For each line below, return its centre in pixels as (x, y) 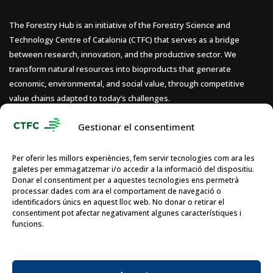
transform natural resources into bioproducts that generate (120, 69)
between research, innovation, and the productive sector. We (123, 55)
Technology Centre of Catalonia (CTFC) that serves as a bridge (124, 40)
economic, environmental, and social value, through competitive (127, 84)
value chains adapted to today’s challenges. (90, 98)
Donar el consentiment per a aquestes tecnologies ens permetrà (126, 180)
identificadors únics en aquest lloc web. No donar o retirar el (118, 202)
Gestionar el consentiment (136, 127)
